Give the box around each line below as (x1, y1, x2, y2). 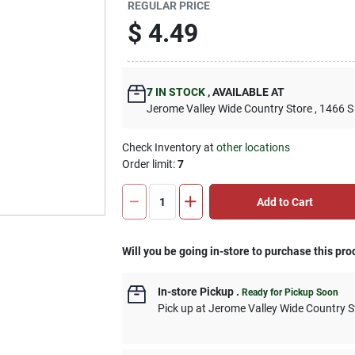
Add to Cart (256, 195, 313, 208)
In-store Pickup (158, 285, 235, 298)
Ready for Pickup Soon (242, 287, 339, 298)
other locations (216, 141, 291, 154)
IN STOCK (153, 86, 206, 98)
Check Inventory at (122, 141, 217, 154)
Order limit (122, 158, 174, 170)
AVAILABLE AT (210, 86, 285, 98)
